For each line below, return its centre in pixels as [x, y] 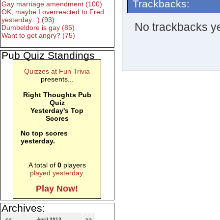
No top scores [44, 133]
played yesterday [56, 173]
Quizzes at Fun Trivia [57, 71]
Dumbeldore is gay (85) [38, 28]
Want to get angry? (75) [38, 36]
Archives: [23, 208]
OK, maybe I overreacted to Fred [53, 12]
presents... [57, 79]
